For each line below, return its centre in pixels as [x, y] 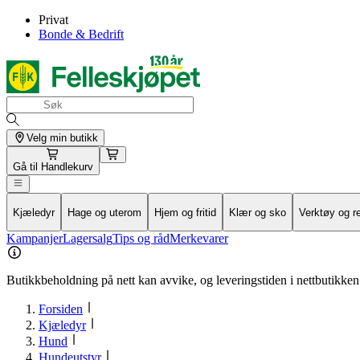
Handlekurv [67, 167]
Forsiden [61, 309]
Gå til [27, 167]
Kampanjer [35, 238]
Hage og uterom [104, 212]
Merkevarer [199, 238]
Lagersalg [88, 238]
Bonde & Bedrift [81, 34]
